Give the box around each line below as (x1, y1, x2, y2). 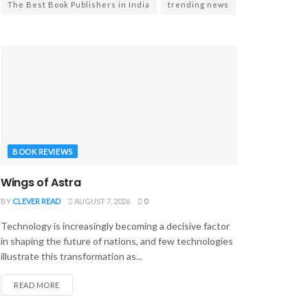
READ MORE (14, 280, 60, 289)
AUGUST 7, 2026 (73, 196, 130, 206)
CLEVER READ (12, 196, 60, 206)
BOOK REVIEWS (12, 146, 73, 156)
